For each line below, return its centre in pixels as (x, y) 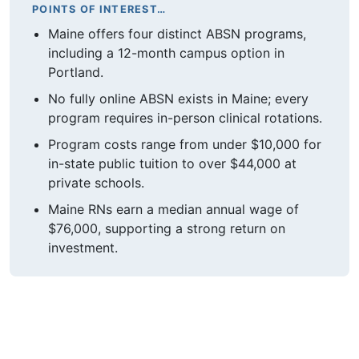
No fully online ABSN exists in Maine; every (178, 98)
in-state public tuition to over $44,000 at (172, 163)
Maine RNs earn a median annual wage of (173, 209)
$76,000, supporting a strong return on (167, 228)
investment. (83, 247)
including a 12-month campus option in (166, 53)
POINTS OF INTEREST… (99, 9)
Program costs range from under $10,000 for (185, 144)
